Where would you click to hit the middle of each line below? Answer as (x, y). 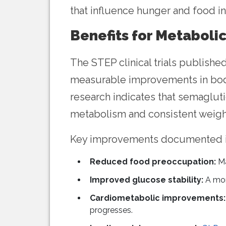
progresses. (111, 210)
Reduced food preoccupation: (153, 162)
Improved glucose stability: (147, 180)
